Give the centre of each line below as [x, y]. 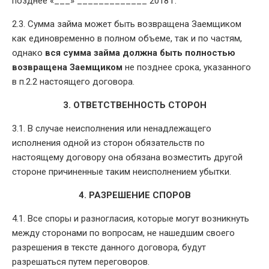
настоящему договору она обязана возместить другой [127, 157]
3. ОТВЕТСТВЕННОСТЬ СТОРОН [134, 105]
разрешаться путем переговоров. [81, 261]
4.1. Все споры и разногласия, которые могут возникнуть [131, 218]
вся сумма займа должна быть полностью [140, 53]
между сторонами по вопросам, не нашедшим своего [123, 233]
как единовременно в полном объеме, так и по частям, [127, 38]
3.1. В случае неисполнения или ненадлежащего [112, 128]
